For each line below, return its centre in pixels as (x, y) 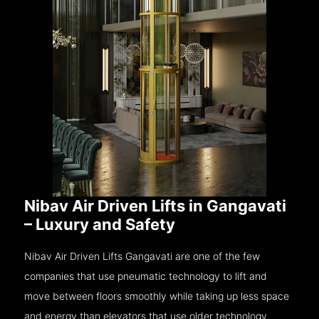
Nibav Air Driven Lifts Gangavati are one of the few (142, 256)
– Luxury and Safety (100, 224)
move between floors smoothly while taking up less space (157, 296)
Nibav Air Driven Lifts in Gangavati (156, 205)
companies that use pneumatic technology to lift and (146, 276)
